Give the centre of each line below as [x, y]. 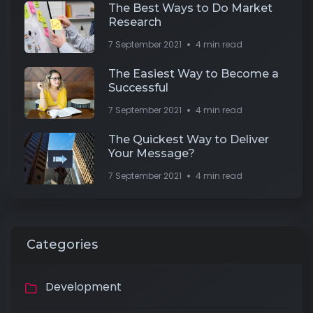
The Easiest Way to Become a [194, 74]
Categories [62, 245]
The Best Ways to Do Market [190, 8]
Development [83, 287]
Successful [138, 88]
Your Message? [152, 154]
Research [135, 22]
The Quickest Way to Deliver [189, 140]
